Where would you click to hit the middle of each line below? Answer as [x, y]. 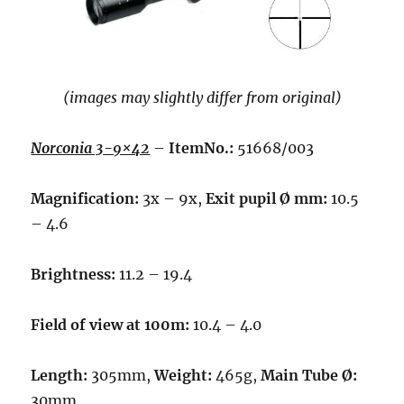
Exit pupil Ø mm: [267, 199]
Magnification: [87, 199]
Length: [60, 376]
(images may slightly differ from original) [202, 98]
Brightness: [73, 275]
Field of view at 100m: [110, 325]
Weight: [184, 376]
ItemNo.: [203, 148]
